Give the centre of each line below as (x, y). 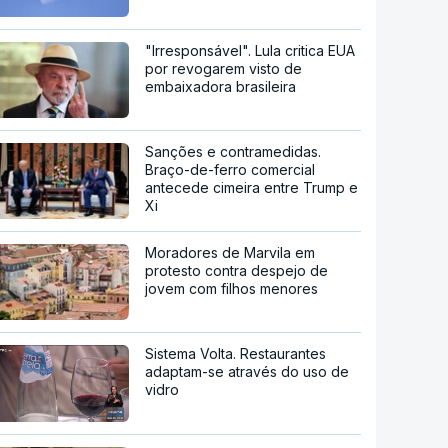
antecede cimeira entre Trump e (252, 187)
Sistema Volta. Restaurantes (236, 353)
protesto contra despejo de (237, 270)
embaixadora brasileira (221, 86)
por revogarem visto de (224, 68)
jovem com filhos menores (232, 288)
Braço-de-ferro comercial (230, 169)
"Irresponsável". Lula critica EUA (250, 50)
